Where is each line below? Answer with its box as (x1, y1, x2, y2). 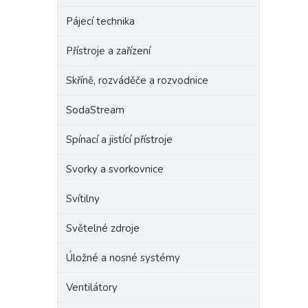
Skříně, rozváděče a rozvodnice (66, 74, 208, 87)
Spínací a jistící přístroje (66, 133, 173, 146)
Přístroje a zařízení (66, 44, 151, 58)
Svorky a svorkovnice (66, 162, 164, 176)
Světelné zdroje (66, 221, 140, 235)
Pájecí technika (66, 14, 135, 28)
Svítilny (66, 192, 100, 206)
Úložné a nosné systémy (66, 251, 180, 265)
